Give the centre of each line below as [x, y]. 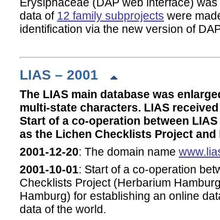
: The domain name [129, 152]
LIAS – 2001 [65, 74]
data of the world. [63, 209]
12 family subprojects [110, 16]
